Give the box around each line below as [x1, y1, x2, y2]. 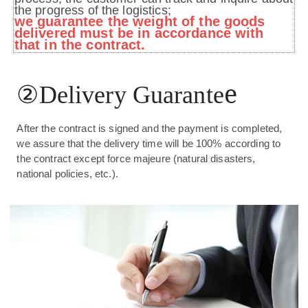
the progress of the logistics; [14, 3, 171, 18]
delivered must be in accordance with [14, 25, 264, 41]
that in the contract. [14, 37, 146, 53]
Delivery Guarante [38, 80, 224, 109]
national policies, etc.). [16, 168, 118, 180]
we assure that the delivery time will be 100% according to [16, 138, 281, 150]
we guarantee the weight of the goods [14, 14, 265, 30]
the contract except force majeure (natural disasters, [16, 153, 256, 165]
